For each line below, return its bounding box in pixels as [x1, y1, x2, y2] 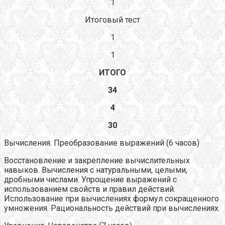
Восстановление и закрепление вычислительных [4, 155, 190, 165]
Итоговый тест [85, 15, 140, 25]
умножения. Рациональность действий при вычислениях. [4, 203, 220, 213]
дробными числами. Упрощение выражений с [4, 174, 177, 184]
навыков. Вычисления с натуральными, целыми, [4, 165, 187, 175]
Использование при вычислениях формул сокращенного [4, 193, 219, 203]
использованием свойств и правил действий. [4, 184, 175, 194]
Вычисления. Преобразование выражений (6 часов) [4, 138, 199, 148]
